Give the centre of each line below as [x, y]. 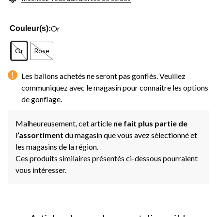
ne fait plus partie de [150, 123]
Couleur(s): [31, 28]
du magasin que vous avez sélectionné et [131, 135]
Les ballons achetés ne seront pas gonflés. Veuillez [103, 76]
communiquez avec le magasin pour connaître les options [115, 87]
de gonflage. [42, 99]
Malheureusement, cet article [64, 123]
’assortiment [41, 135]
